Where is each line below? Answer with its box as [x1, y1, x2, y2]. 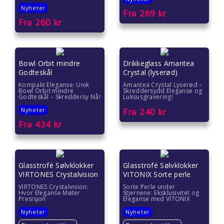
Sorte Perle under [123, 182, 175, 191]
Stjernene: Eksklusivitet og [123, 188, 199, 197]
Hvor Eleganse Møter [18, 188, 80, 197]
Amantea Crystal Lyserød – [123, 80, 202, 89]
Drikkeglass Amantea [123, 58, 194, 68]
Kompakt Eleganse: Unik [18, 80, 89, 89]
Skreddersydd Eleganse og [123, 86, 202, 95]
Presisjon [18, 194, 46, 203]
